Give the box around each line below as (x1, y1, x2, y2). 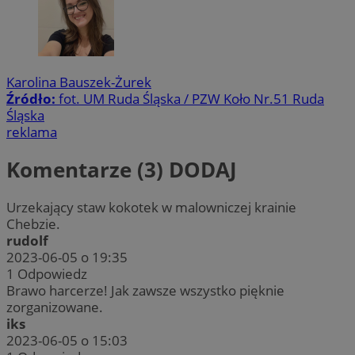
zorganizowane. (6, 298, 103, 317)
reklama (6, 122, 57, 141)
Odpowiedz (17, 265, 87, 284)
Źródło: (6, 89, 59, 108)
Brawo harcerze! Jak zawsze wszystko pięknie (6, 281, 284, 300)
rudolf (6, 231, 48, 250)
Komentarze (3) (6, 155, 169, 184)
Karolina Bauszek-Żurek (6, 72, 151, 91)
